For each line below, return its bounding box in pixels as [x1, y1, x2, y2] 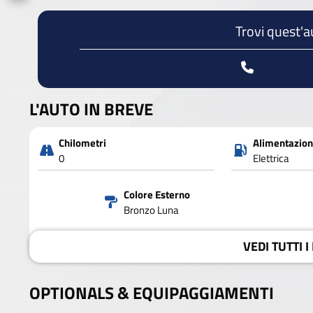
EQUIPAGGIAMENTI [133, 279, 274, 305]
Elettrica [252, 150, 289, 166]
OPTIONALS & [29, 279, 133, 305]
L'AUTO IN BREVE [29, 96, 153, 122]
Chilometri [59, 134, 107, 151]
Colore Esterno [123, 186, 190, 203]
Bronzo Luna [123, 201, 179, 218]
